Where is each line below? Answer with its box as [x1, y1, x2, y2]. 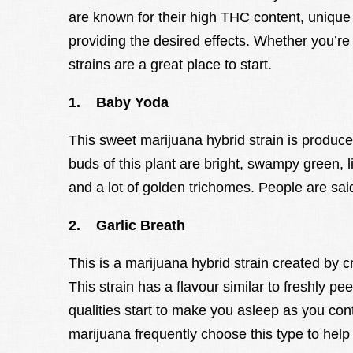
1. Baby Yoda [69, 95, 169, 111]
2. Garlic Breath [69, 217, 185, 234]
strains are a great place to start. [69, 57, 272, 73]
